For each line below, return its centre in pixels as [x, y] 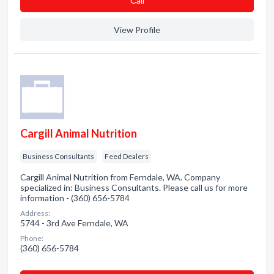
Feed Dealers [127, 156]
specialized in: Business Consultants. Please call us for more [134, 187]
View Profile [137, 30]
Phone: [32, 238]
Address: [35, 213]
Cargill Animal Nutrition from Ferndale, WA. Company [120, 177]
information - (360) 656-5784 [75, 198]
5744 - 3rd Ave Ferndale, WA [74, 223]
